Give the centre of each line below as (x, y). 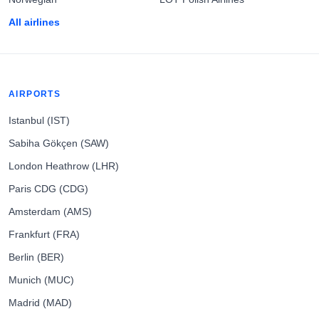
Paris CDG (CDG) (48, 189)
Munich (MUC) (41, 280)
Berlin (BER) (36, 257)
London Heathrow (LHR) (64, 166)
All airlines (34, 22)
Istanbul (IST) (39, 121)
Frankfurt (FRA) (44, 235)
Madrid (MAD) (40, 303)
